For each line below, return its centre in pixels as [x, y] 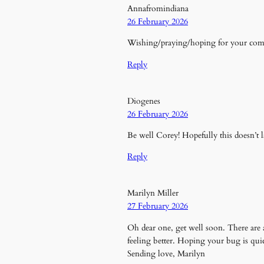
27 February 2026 [158, 206]
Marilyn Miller [153, 193]
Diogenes [144, 101]
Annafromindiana [158, 8]
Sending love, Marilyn [166, 253]
